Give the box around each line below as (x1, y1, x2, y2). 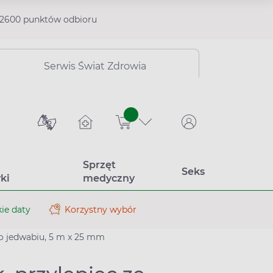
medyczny (82, 172, 135, 184)
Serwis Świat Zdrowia (44, 60, 146, 72)
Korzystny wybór (65, 204, 136, 215)
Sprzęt (82, 159, 116, 171)
